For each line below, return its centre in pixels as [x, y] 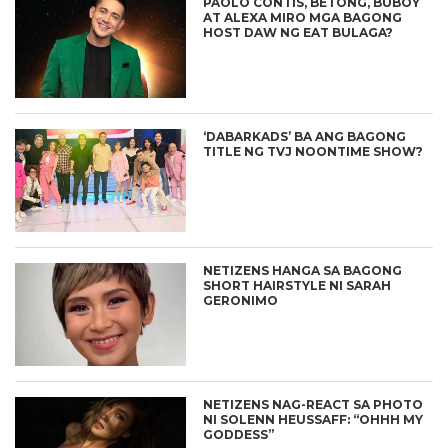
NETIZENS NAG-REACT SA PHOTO [313, 404]
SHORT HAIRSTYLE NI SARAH [297, 286]
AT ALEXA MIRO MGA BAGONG [303, 18]
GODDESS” [239, 434]
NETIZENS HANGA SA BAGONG [303, 271]
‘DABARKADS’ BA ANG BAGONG [305, 137]
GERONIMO [241, 301]
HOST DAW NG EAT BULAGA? [298, 33]
